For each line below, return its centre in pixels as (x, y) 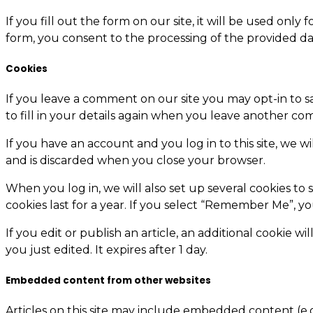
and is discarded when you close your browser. (136, 161)
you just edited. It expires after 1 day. (107, 250)
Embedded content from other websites (108, 281)
